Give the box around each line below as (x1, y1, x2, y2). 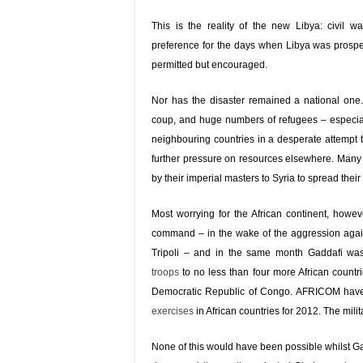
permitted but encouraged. (152, 59, 267, 70)
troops (152, 267, 179, 278)
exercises (152, 305, 194, 317)
